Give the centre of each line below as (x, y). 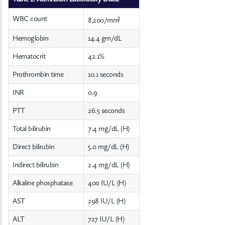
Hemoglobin (30, 38)
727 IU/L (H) (106, 219)
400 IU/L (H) (107, 183)
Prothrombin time (38, 75)
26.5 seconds (106, 111)
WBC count (30, 19)
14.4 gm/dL (105, 38)
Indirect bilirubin (35, 165)
